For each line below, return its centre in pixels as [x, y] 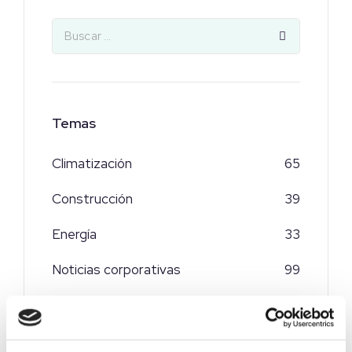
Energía [74, 235]
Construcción [92, 199]
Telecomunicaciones [113, 305]
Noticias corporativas [116, 270]
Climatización [92, 164]
